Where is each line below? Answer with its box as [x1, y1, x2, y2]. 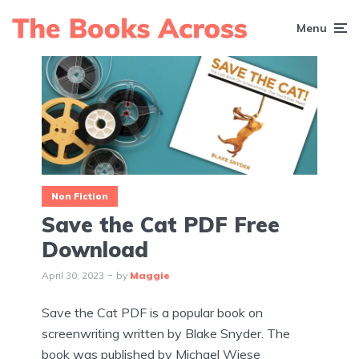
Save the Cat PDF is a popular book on [42, 305, 263, 321]
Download [42, 236, 148, 264]
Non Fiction [51, 190, 108, 202]
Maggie [130, 269, 170, 282]
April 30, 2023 [42, 269, 104, 282]
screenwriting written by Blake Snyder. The [42, 325, 290, 342]
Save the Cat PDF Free [42, 212, 280, 239]
